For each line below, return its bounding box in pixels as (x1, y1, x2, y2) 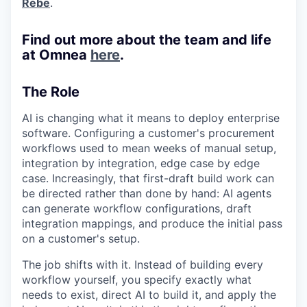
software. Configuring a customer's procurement (22, 125, 275, 140)
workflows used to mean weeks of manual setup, (22, 140, 276, 155)
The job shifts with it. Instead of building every (22, 257, 263, 271)
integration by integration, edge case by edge (22, 156, 260, 170)
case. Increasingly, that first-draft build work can (22, 171, 274, 185)
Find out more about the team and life (22, 31, 271, 48)
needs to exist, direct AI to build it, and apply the (22, 287, 276, 302)
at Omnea (22, 46, 90, 63)
